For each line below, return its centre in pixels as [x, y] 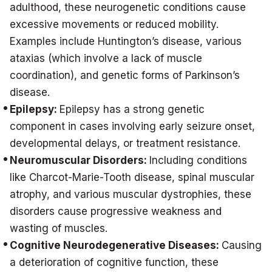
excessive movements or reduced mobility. [114, 24]
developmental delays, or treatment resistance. [125, 143]
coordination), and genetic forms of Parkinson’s [125, 75]
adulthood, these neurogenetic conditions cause [128, 7]
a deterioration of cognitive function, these [114, 262]
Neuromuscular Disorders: [80, 160]
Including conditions [198, 160]
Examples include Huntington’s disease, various [126, 41]
